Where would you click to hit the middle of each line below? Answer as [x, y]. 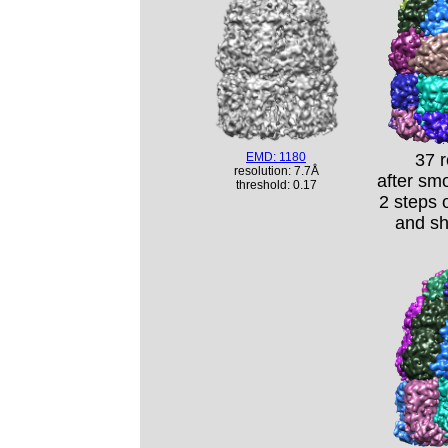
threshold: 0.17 [276, 185]
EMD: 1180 [276, 157]
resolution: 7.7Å [276, 171]
